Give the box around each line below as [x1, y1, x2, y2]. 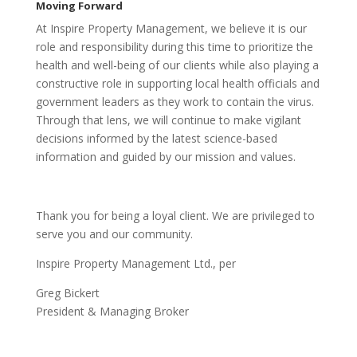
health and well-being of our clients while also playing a [35, 57, 319, 73]
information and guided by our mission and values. [35, 149, 296, 165]
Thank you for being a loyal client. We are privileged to [35, 208, 315, 224]
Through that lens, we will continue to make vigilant [35, 112, 301, 128]
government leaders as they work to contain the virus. [35, 94, 314, 110]
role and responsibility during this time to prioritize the [35, 39, 313, 55]
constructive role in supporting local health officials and [35, 76, 320, 92]
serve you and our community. [35, 226, 193, 242]
